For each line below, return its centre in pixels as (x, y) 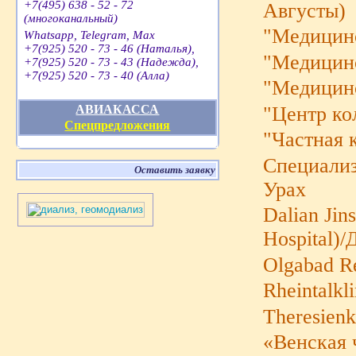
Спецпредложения (118, 126)
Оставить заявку (175, 170)
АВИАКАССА (118, 110)
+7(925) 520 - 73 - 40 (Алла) (97, 76)
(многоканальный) (71, 18)
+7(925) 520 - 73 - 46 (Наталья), (110, 49)
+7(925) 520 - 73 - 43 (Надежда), (112, 62)
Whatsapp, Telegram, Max (90, 35)
